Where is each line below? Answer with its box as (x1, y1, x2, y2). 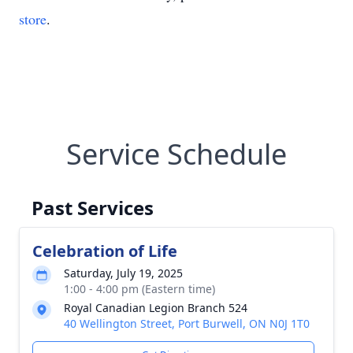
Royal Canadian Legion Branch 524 (64, 300, 247, 315)
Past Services (32, 195, 154, 221)
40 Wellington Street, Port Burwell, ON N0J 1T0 (64, 316, 310, 331)
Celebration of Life (32, 240, 177, 262)
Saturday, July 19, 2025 (64, 266, 183, 281)
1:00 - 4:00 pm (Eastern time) (64, 281, 215, 296)
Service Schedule (66, 135, 287, 173)
